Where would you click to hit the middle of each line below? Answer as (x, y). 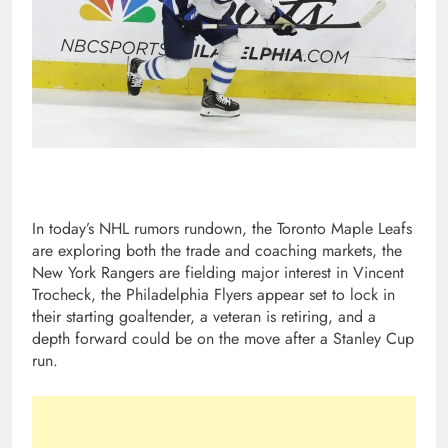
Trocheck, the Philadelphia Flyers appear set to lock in (213, 295)
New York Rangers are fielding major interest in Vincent (218, 273)
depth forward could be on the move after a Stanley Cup (223, 339)
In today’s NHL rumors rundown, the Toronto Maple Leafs (222, 229)
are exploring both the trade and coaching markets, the (217, 251)
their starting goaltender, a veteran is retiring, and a (204, 317)
